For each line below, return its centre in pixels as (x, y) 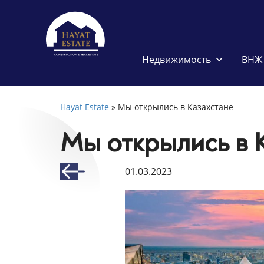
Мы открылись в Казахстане (176, 107)
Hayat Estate (85, 107)
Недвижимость (177, 60)
